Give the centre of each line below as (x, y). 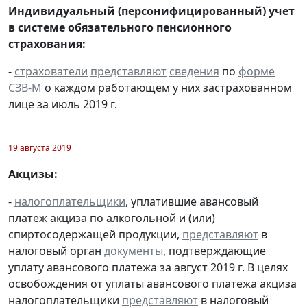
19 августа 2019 (40, 148)
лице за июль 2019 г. (63, 105)
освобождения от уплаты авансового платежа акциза (152, 284)
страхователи (51, 72)
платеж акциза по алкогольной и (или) (112, 218)
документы (134, 251)
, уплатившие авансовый (192, 202)
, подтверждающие (214, 251)
